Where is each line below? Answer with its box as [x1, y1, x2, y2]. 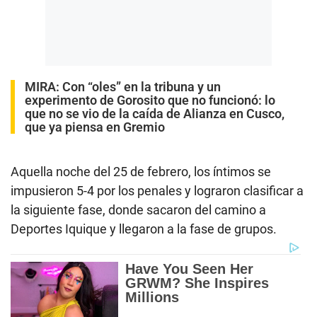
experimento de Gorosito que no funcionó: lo [25, 92, 275, 108]
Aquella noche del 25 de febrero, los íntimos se [11, 163, 271, 179]
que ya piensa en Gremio [25, 119, 165, 134]
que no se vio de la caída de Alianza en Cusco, [25, 105, 284, 121]
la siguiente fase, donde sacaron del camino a [11, 202, 266, 217]
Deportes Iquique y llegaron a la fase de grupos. [11, 221, 277, 236]
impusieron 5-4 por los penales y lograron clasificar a [11, 183, 304, 198]
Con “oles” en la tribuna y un [62, 79, 221, 94]
